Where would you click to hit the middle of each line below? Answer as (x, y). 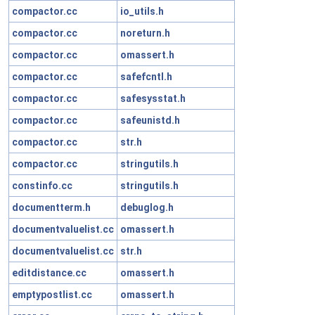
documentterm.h (51, 207)
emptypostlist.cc (52, 294)
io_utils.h (142, 11)
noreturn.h (145, 33)
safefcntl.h (146, 76)
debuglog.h (147, 207)
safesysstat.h (153, 98)
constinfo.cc (42, 185)
